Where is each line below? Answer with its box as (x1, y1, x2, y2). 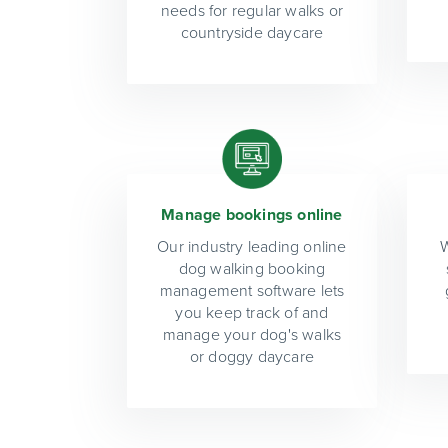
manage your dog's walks (162, 324, 342, 345)
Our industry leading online (157, 236, 347, 257)
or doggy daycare (189, 346, 315, 367)
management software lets (159, 280, 345, 301)
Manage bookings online (161, 204, 343, 225)
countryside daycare (180, 22, 324, 43)
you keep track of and (175, 302, 329, 323)
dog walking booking (178, 258, 326, 279)
